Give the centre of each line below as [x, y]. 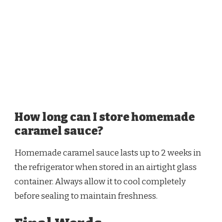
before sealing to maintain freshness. [86, 196]
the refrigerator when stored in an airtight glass [106, 167]
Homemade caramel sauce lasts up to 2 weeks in [108, 153]
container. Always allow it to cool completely [100, 182]
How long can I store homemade [105, 117]
